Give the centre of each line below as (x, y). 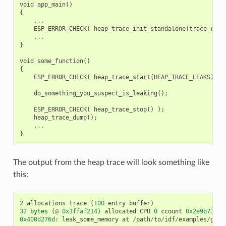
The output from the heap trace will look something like (111, 162)
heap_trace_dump (60, 117)
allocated (120, 211)
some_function (60, 61)
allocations (46, 203)
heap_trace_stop (120, 109)
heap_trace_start (122, 77)
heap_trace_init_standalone (139, 29)
